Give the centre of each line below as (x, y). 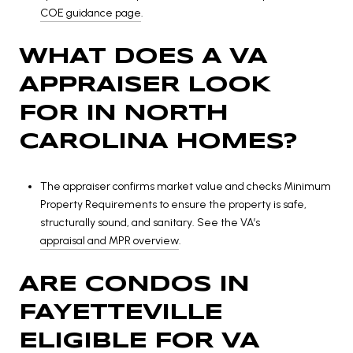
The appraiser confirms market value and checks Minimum (185, 187)
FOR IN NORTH (123, 113)
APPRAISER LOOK (145, 85)
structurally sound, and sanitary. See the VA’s (150, 223)
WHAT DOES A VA (143, 57)
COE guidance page (90, 13)
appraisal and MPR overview (109, 241)
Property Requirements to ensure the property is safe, (173, 205)
